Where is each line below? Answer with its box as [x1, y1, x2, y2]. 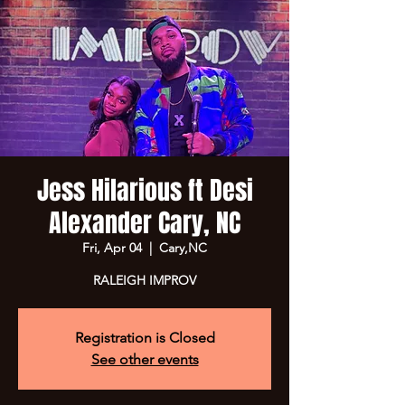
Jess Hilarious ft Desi [36, 172, 253, 209]
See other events [90, 351, 199, 368]
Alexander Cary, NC [49, 204, 240, 241]
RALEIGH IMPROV [93, 272, 196, 288]
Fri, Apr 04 [82, 240, 142, 256]
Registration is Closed [74, 329, 215, 346]
